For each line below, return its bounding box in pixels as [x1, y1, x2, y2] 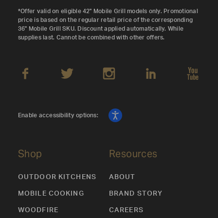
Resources [109, 147, 158, 161]
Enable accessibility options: [18, 112, 100, 119]
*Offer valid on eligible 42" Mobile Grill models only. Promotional [18, 8, 198, 15]
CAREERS [109, 207, 144, 214]
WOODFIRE [18, 207, 58, 214]
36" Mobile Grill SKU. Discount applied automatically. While [18, 26, 184, 32]
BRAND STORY [109, 190, 163, 198]
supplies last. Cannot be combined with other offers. [18, 35, 165, 41]
